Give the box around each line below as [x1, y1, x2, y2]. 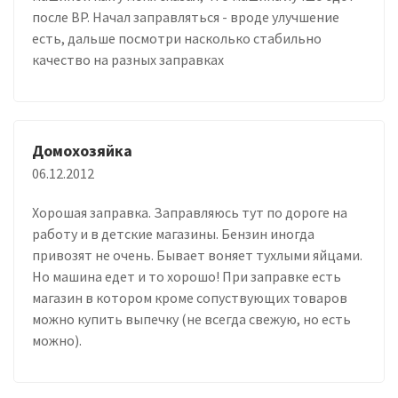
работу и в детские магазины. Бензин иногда [32, 224, 314, 243]
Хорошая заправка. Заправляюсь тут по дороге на [32, 203, 347, 221]
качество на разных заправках [32, 50, 224, 68]
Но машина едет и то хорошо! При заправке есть [32, 267, 341, 285]
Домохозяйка [32, 139, 132, 161]
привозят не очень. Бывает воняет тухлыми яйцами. [32, 245, 362, 264]
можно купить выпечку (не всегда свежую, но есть [32, 309, 351, 328]
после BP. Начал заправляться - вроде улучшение [32, 7, 339, 26]
